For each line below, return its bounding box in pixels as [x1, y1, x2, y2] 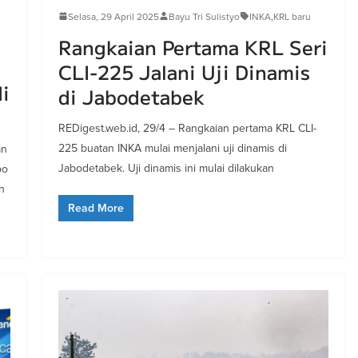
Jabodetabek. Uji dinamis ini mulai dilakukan [58, 159, 274, 176]
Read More [67, 201, 124, 215]
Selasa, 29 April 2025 [67, 9, 159, 23]
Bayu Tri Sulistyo [168, 9, 240, 23]
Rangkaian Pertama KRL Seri [58, 32, 328, 61]
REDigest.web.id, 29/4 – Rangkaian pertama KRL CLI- [58, 119, 316, 136]
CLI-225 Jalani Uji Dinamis [58, 57, 310, 86]
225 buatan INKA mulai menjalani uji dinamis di [58, 139, 287, 156]
